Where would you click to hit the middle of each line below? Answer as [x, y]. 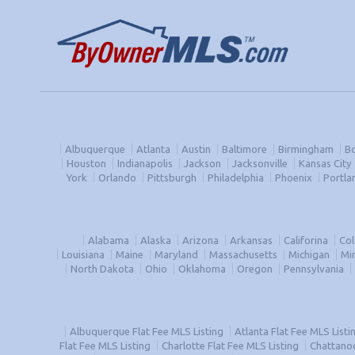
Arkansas [251, 240]
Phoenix [293, 177]
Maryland [176, 254]
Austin [196, 149]
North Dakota [102, 269]
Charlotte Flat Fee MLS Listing [230, 345]
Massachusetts [243, 254]
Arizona [200, 240]
